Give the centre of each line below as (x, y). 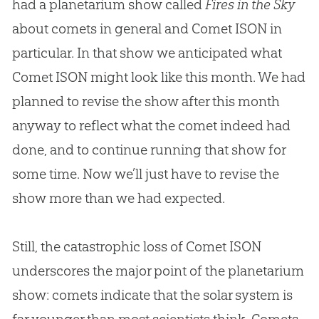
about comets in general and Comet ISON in (147, 29)
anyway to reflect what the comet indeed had (151, 126)
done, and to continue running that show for (148, 150)
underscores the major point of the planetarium (158, 271)
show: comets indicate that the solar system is (152, 295)
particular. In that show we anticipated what (147, 53)
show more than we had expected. (118, 198)
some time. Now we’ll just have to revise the (145, 174)
